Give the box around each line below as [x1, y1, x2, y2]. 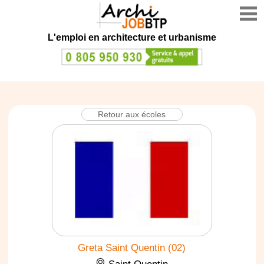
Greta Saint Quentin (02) [78, 242, 186, 253]
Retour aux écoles [98, 109, 166, 119]
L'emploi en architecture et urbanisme [48, 32, 216, 42]
